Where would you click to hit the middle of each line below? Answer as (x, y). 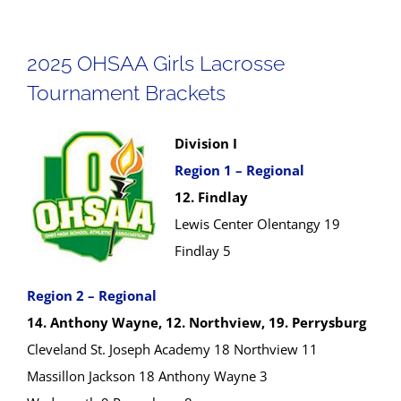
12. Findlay (211, 197)
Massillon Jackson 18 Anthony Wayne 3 (147, 376)
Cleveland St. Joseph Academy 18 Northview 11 (172, 349)
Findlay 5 (203, 251)
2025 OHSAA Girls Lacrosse (156, 63)
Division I (206, 143)
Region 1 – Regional (239, 170)
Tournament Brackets (126, 93)
